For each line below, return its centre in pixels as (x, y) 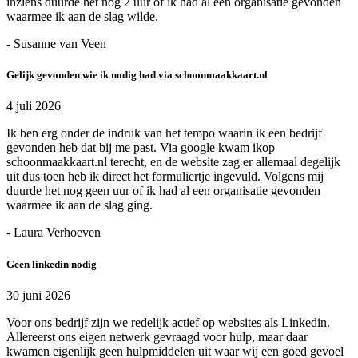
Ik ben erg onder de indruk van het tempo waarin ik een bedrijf (164, 133)
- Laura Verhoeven (54, 233)
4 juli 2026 (34, 106)
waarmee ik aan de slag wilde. (82, 17)
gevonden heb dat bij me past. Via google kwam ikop (141, 148)
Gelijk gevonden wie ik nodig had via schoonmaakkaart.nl (137, 75)
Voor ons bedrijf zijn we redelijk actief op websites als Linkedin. (168, 322)
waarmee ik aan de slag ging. (80, 205)
